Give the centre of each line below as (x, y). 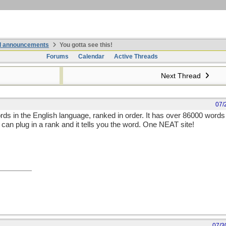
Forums (57, 56)
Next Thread (182, 76)
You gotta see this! (85, 45)
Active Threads (136, 56)
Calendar (91, 56)
